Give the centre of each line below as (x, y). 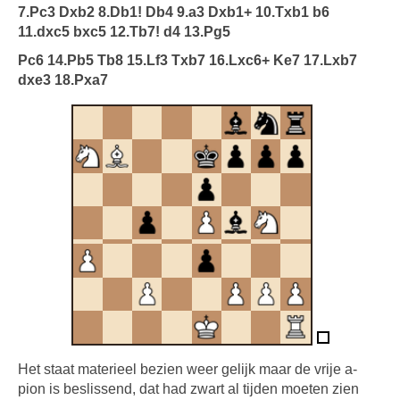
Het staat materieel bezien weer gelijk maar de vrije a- (187, 369)
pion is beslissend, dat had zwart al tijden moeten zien (188, 389)
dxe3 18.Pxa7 (63, 80)
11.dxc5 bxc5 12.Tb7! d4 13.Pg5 (124, 32)
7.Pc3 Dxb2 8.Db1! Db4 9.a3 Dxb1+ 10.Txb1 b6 (174, 12)
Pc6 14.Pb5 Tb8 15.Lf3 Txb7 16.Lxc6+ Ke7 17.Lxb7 (187, 60)
